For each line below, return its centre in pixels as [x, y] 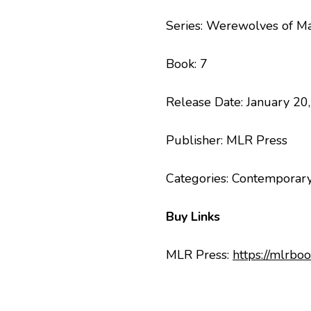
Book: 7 [187, 64]
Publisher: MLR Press [227, 141]
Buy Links [193, 217]
